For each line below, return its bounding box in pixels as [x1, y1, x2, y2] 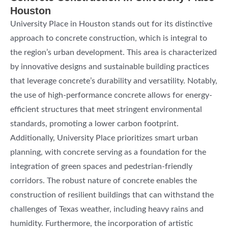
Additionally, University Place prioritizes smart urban [10, 134, 198, 142]
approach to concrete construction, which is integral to [10, 35, 207, 42]
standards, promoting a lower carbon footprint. [10, 120, 179, 128]
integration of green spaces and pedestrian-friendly [10, 163, 192, 170]
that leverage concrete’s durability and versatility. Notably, [10, 77, 217, 85]
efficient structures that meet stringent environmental [10, 106, 202, 113]
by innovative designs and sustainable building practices [10, 63, 209, 71]
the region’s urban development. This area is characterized [10, 49, 217, 56]
